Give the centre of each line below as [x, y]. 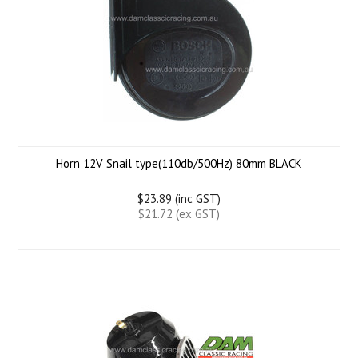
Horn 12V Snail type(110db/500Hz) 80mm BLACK [179, 163]
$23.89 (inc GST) [179, 199]
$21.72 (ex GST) [179, 214]
